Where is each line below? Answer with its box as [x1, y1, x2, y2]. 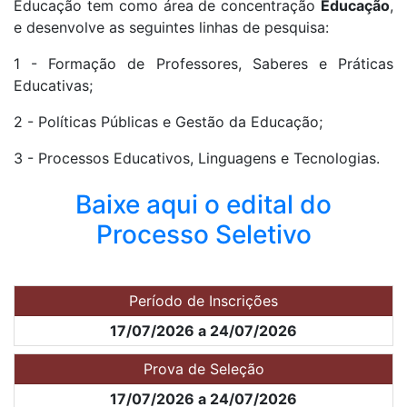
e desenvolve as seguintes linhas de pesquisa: [14, 17, 329, 36]
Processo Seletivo [95, 218, 312, 250]
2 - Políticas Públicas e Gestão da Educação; [14, 112, 323, 131]
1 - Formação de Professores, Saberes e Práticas [14, 54, 393, 73]
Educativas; [14, 75, 93, 94]
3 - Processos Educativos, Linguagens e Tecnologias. [14, 148, 380, 167]
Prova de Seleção [143, 359, 264, 378]
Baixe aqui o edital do [75, 188, 332, 220]
